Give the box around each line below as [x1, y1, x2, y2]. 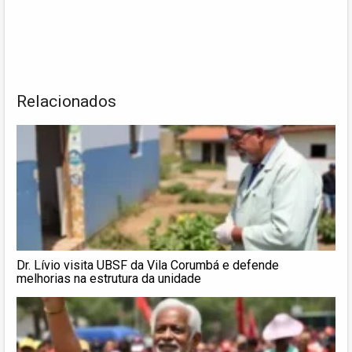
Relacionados [16, 91, 116, 111]
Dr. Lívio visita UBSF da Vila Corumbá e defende [16, 257, 279, 273]
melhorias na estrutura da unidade [16, 270, 201, 286]
